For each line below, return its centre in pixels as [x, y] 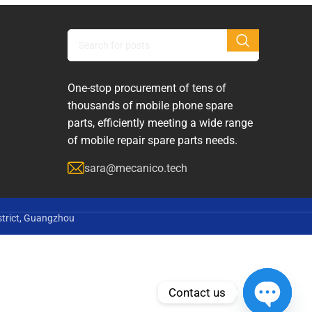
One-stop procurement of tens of [147, 88]
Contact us [197, 292]
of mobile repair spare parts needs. [152, 140]
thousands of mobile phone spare [150, 105]
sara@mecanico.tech [135, 168]
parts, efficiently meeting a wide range [160, 123]
